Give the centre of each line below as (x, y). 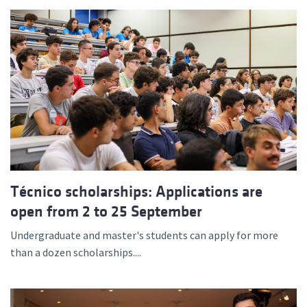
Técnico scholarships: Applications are (136, 192)
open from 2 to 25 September (106, 212)
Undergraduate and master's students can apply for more (144, 235)
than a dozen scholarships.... (76, 253)
